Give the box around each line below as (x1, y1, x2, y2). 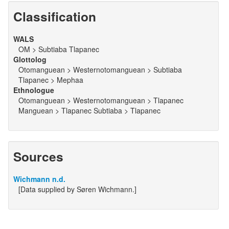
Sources (13, 147, 63, 166)
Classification (13, 7, 96, 26)
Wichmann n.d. (13, 174, 65, 184)
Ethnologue (13, 85, 54, 95)
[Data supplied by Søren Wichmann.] (18, 184, 136, 194)
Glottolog (13, 54, 47, 64)
